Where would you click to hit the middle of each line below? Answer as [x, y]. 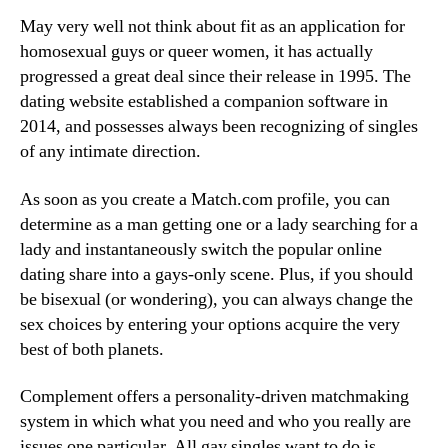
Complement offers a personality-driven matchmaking [214, 396]
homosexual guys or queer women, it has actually [196, 51]
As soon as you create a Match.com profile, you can [205, 199]
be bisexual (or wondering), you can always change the [216, 299]
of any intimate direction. [110, 151]
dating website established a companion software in [204, 101]
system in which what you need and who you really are [215, 421]
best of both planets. [92, 349]
